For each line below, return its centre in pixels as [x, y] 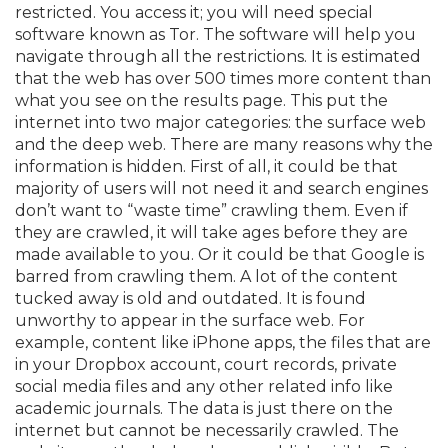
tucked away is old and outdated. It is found [190, 298]
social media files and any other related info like [204, 386]
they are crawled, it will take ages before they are [211, 232]
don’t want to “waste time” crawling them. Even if [211, 210]
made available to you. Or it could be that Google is [219, 254]
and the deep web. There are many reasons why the [224, 144]
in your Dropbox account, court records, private [206, 364]
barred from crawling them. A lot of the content [206, 276]
